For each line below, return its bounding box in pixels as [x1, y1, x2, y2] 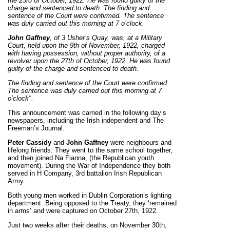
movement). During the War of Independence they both [8, 162, 170, 169]
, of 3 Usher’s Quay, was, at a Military [50, 34, 162, 42]
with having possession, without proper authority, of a [8, 49, 165, 57]
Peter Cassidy [8, 139, 51, 146]
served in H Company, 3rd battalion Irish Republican [8, 169, 162, 177]
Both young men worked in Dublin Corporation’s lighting [8, 191, 171, 199]
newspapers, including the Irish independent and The [8, 117, 164, 124]
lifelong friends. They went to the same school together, [8, 146, 172, 154]
